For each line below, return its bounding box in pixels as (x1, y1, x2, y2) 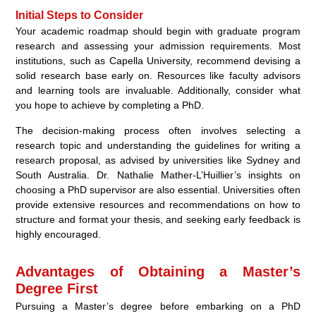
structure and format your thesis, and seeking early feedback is (16, 213, 300, 225)
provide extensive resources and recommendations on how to (16, 198, 300, 210)
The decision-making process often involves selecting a (16, 124, 300, 136)
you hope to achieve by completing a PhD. (16, 99, 205, 111)
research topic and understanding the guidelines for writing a (16, 139, 300, 151)
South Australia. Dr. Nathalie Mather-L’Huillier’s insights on (16, 169, 300, 181)
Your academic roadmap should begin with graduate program (16, 25, 300, 37)
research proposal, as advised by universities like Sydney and (16, 154, 300, 166)
